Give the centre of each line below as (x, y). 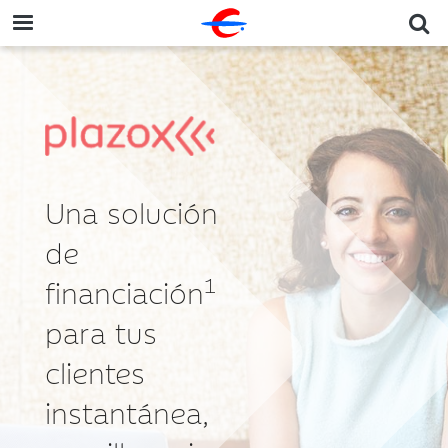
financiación (124, 291)
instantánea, (127, 411)
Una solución (131, 211)
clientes (95, 371)
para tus (101, 331)
